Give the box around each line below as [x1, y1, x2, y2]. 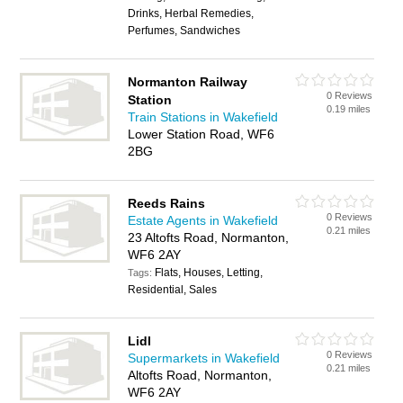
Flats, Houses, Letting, [155, 266, 264, 279]
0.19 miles [327, 103, 372, 114]
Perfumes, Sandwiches [128, 24, 241, 37]
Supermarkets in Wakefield [128, 351, 281, 365]
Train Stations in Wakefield [128, 110, 279, 124]
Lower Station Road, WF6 [128, 127, 275, 141]
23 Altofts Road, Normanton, [128, 230, 290, 245]
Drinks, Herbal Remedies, [128, 7, 255, 20]
